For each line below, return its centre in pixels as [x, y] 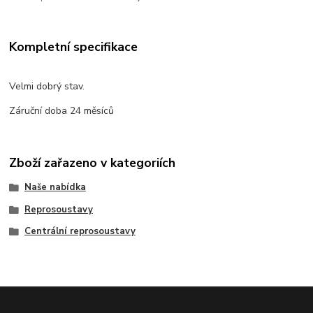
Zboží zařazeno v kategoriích [93, 162]
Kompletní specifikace [74, 47]
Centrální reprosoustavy [80, 232]
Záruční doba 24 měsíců [62, 111]
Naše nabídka [55, 187]
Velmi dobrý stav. [47, 87]
